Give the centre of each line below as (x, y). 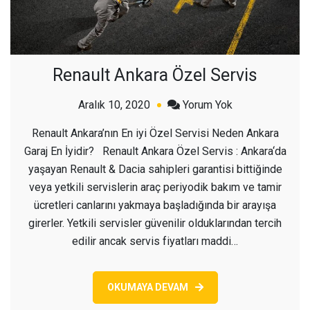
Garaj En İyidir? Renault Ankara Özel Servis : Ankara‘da (155, 151)
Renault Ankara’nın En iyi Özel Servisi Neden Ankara (155, 133)
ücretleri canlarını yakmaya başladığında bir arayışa (155, 205)
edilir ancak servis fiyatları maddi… (155, 241)
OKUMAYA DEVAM (147, 287)
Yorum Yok (207, 104)
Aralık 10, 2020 (114, 104)
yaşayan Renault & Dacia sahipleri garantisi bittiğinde (155, 169)
